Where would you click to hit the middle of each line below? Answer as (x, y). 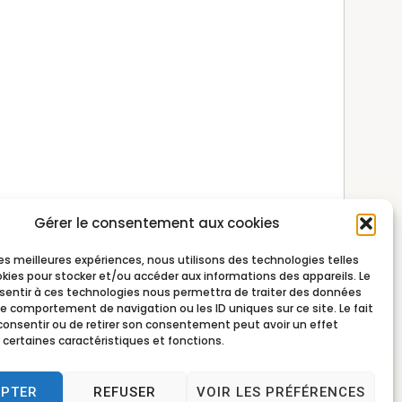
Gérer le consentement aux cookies (157, 223)
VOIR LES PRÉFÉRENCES (280, 392)
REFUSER (124, 392)
